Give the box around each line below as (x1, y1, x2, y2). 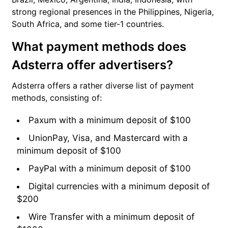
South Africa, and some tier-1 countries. (12, 19, 164, 30)
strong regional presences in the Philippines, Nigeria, (12, 7, 214, 17)
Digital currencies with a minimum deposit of (28, 181, 210, 192)
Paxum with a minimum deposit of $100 (28, 115, 191, 126)
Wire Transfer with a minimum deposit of (28, 212, 194, 222)
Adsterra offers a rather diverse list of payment (12, 80, 194, 91)
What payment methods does (12, 39, 186, 54)
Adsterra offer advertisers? (12, 58, 173, 73)
